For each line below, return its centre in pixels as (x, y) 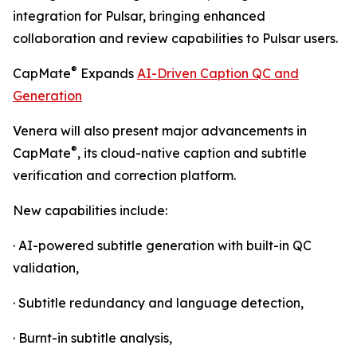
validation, (46, 268)
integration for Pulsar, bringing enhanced (139, 16)
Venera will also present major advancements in (160, 131)
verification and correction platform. (124, 176)
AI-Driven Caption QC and (218, 74)
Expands (107, 74)
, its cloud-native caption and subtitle (192, 153)
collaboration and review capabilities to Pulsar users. (175, 39)
